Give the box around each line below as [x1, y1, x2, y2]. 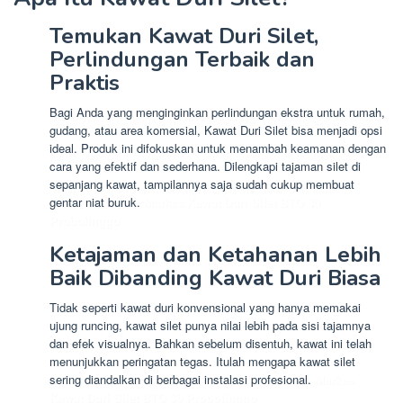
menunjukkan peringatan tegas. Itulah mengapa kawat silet [49, 353, 355, 371]
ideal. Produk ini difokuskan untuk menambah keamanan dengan [49, 139, 386, 157]
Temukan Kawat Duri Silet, [49, 22, 318, 51]
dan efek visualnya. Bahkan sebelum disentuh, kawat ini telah [49, 335, 372, 353]
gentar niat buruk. [49, 193, 144, 211]
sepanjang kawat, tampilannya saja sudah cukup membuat [49, 175, 354, 193]
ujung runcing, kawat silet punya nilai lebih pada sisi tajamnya [49, 317, 371, 335]
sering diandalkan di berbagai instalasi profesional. [49, 371, 315, 389]
